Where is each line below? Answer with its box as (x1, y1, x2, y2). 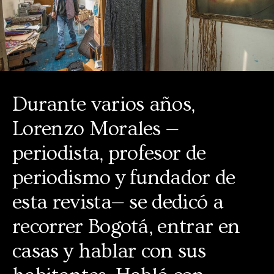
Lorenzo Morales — (12, 117, 179, 141)
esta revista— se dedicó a (12, 190, 224, 214)
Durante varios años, (12, 92, 195, 116)
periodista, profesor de (12, 141, 206, 165)
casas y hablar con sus (12, 239, 206, 263)
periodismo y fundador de (12, 166, 235, 190)
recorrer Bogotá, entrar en (12, 215, 240, 239)
